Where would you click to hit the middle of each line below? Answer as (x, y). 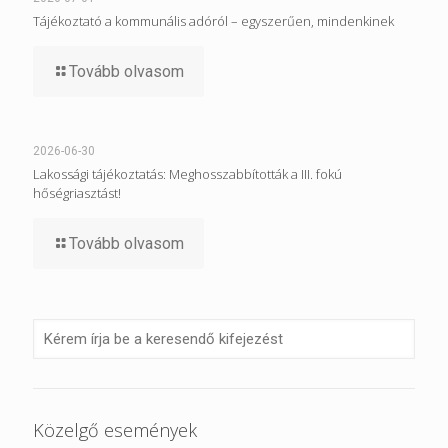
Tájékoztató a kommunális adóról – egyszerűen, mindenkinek (213, 20)
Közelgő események (115, 429)
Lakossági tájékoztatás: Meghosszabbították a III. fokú (187, 173)
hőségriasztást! (77, 192)
